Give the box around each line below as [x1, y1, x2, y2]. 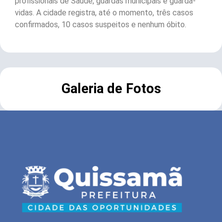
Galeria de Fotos [61, 81, 161, 97]
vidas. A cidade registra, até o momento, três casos [15, 8, 193, 18]
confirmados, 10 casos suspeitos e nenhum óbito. [15, 20, 186, 30]
